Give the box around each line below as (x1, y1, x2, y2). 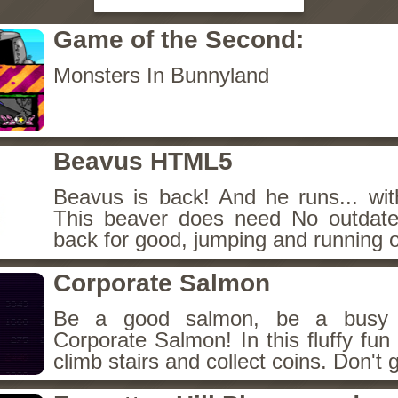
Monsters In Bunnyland (53, 63, 269, 87)
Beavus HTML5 (53, 147, 233, 175)
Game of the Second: (53, 26, 304, 53)
